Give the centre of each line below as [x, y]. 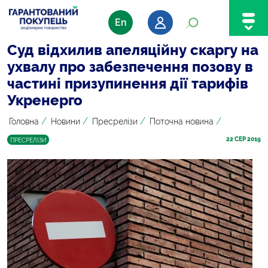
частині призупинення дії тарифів [128, 83]
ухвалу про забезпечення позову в [130, 67]
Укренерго [45, 100]
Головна [24, 121]
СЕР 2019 [247, 139]
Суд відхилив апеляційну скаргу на [133, 50]
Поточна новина [182, 121]
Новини [66, 121]
